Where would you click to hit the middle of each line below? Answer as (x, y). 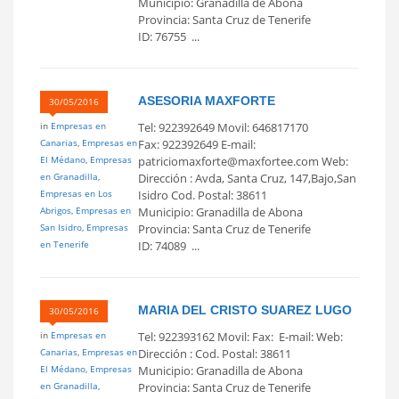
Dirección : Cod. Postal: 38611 (215, 353)
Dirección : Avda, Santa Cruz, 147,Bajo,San (247, 178)
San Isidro (61, 227)
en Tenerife (65, 244)
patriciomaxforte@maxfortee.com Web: (246, 161)
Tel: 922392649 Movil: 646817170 (223, 127)
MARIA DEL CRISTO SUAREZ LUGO (245, 309)
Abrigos (56, 210)
